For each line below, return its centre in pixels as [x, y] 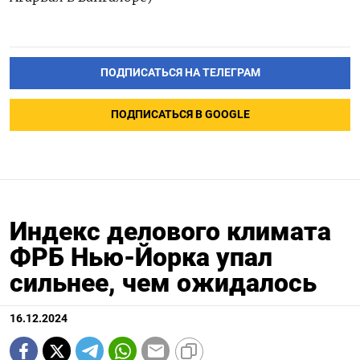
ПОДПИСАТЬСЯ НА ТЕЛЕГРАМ [180, 73]
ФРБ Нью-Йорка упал [141, 258]
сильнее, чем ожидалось [163, 283]
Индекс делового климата [170, 232]
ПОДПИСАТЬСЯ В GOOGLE [180, 115]
